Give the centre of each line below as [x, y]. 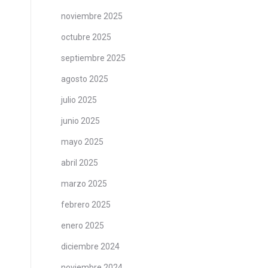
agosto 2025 [85, 79]
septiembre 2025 [93, 58]
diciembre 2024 [90, 246]
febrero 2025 [86, 205]
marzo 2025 [84, 184]
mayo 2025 [82, 142]
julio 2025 [79, 100]
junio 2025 [80, 121]
